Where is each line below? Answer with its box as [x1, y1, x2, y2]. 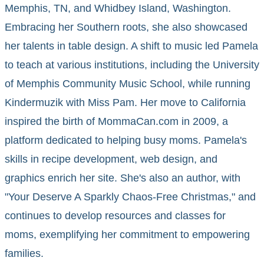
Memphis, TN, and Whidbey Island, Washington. [5, 2, 231, 15]
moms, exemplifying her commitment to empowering [5, 229, 250, 241]
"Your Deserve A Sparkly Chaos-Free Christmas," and [5, 191, 256, 203]
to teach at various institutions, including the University [5, 59, 259, 71]
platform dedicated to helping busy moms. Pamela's [5, 134, 247, 147]
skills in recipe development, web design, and [5, 153, 217, 166]
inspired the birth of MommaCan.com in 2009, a [5, 115, 228, 128]
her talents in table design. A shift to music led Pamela [5, 40, 258, 52]
